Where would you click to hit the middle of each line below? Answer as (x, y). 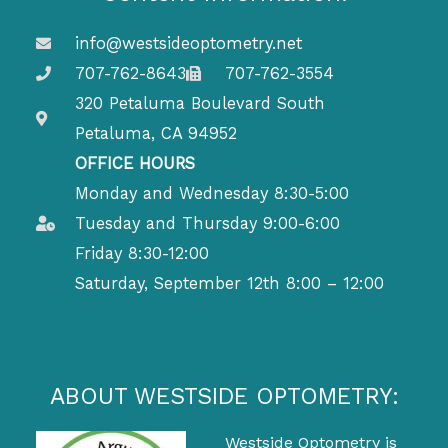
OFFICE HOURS (135, 163)
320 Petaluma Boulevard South (200, 103)
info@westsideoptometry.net (189, 43)
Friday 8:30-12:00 (142, 253)
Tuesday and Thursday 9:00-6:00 (208, 223)
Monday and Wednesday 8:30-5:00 (212, 193)
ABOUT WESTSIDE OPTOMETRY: (224, 396)
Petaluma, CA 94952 (156, 133)
